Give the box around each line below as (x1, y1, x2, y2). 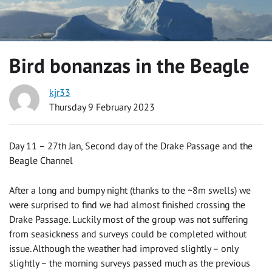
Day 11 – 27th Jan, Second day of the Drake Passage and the (9, 140, 253, 152)
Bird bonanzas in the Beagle (9, 52, 250, 78)
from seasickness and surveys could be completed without (9, 228, 246, 240)
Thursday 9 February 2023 (49, 100, 155, 113)
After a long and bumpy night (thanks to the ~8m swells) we (9, 184, 251, 197)
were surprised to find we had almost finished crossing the (9, 199, 245, 211)
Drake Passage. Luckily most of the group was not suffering (9, 213, 248, 226)
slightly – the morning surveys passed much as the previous (9, 257, 250, 270)
